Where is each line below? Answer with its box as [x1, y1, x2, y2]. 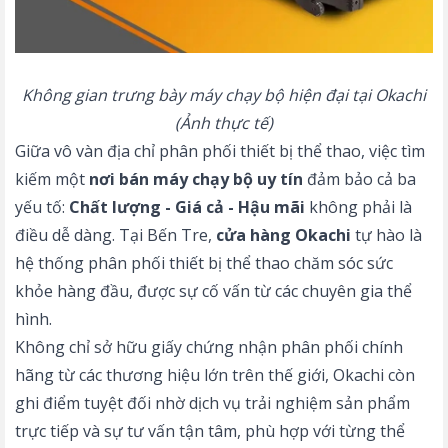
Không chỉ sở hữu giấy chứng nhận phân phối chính [15, 336, 403, 358]
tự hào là [351, 224, 422, 246]
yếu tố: [15, 196, 69, 218]
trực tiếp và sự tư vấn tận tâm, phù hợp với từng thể [15, 420, 405, 442]
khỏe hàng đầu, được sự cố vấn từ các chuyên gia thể [15, 280, 412, 302]
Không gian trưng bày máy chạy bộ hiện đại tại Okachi [22, 84, 426, 106]
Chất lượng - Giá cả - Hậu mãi [69, 196, 305, 218]
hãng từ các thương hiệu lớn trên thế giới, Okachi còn [15, 364, 415, 386]
